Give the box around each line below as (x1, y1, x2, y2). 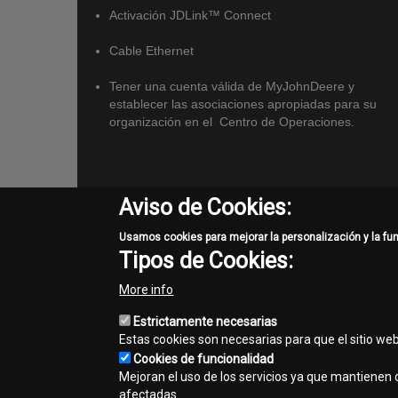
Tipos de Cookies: (119, 248, 294, 274)
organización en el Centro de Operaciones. (109, 115, 354, 130)
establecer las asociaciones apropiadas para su (109, 97, 377, 112)
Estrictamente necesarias (133, 314, 278, 329)
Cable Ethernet (109, 44, 194, 59)
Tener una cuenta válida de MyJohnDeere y (109, 79, 354, 94)
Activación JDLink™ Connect (109, 8, 271, 23)
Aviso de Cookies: (119, 195, 292, 220)
